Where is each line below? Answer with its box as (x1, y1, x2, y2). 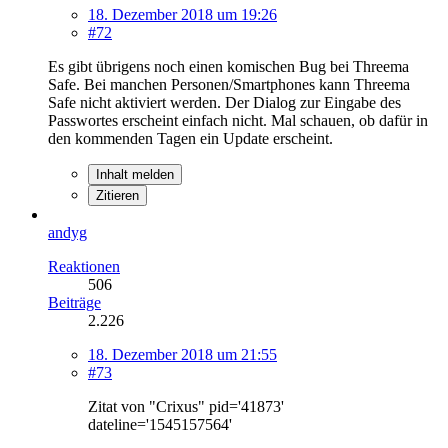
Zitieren (96, 187, 139, 203)
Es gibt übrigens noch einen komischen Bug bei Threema (48, 57, 409, 75)
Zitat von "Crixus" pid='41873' (88, 397, 284, 415)
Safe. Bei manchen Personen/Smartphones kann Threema (48, 75, 410, 93)
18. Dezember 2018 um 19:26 (88, 5, 277, 23)
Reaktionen (48, 257, 120, 275)
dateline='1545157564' (88, 415, 232, 433)
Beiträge (48, 293, 101, 311)
